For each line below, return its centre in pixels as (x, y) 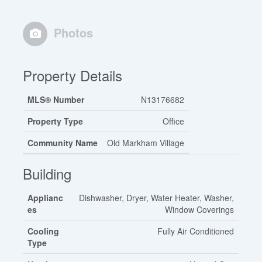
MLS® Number (56, 99)
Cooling (44, 231)
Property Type (56, 121)
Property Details (73, 75)
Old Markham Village (146, 142)
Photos (74, 32)
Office (174, 121)
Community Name (63, 142)
